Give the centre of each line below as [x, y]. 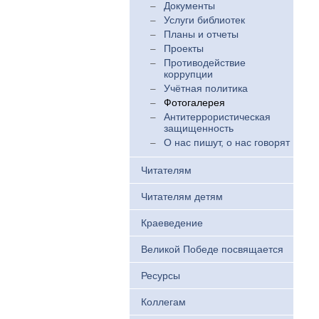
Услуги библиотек [204, 20]
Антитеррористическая [217, 117]
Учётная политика [206, 88]
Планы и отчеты [201, 34]
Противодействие [205, 63]
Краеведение [172, 223]
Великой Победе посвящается [212, 249]
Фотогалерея [194, 103]
